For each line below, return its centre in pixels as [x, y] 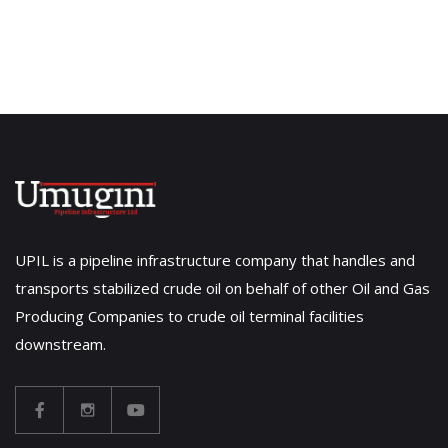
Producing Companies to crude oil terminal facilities [189, 315]
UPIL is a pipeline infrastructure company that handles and [215, 259]
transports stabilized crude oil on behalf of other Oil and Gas [222, 287]
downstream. [60, 343]
